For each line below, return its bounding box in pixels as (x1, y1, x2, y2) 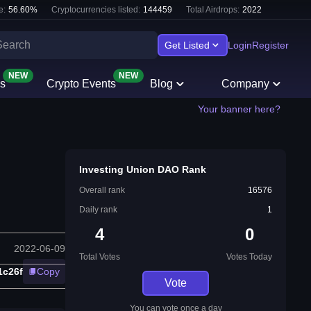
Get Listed (165, 40, 210, 51)
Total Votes (79, 252, 120, 262)
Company (221, 78, 270, 90)
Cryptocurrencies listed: (51, 5, 140, 15)
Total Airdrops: (186, 5, 239, 15)
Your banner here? (198, 103, 280, 115)
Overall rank (79, 185, 125, 195)
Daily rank (79, 205, 117, 215)
